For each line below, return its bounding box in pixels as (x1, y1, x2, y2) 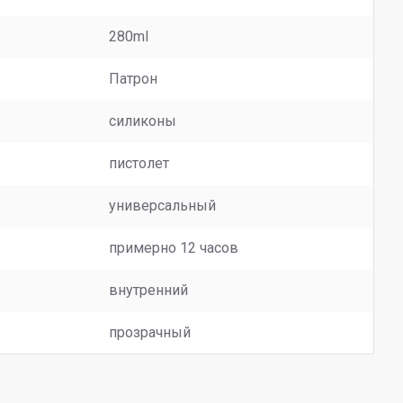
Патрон (109, 70, 157, 87)
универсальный (109, 197, 216, 214)
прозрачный (109, 324, 191, 341)
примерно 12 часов (109, 239, 238, 256)
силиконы (109, 112, 176, 130)
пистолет (109, 155, 169, 172)
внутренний (109, 282, 188, 299)
